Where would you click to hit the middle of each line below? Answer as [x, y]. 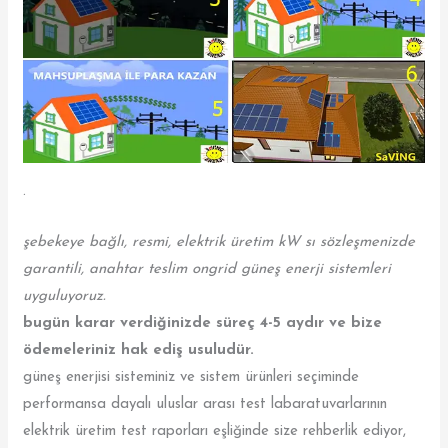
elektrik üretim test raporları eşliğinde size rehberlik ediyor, [215, 431]
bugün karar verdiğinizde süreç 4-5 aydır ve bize [203, 323]
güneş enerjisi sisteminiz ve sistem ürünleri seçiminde [191, 377]
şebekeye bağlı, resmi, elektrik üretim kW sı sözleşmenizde [219, 242]
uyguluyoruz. [65, 296]
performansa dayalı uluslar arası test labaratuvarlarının [205, 404]
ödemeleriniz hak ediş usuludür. [139, 350]
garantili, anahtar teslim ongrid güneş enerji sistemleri [207, 269]
